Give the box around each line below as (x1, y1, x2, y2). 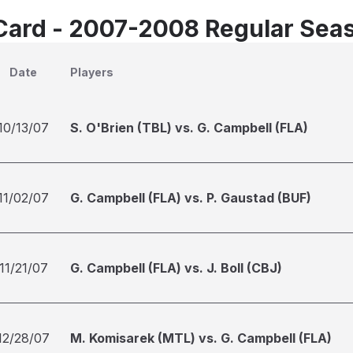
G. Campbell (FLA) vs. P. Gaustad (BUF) (70, 190, 311, 206)
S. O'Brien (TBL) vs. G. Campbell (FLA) (70, 120, 308, 136)
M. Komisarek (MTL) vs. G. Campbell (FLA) (70, 330, 332, 346)
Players (70, 65, 113, 79)
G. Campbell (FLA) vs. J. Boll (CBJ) (70, 260, 282, 276)
